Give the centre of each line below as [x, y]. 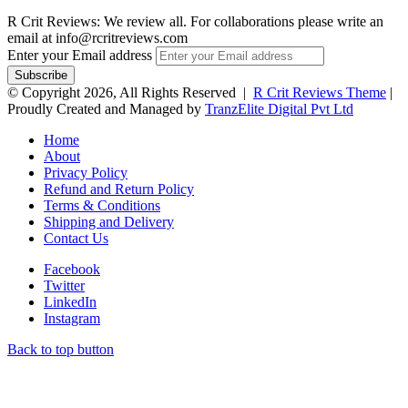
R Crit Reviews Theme [320, 93]
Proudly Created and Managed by [106, 109]
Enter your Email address [80, 56]
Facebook [72, 270]
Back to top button [61, 350]
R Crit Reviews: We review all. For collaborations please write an [195, 22]
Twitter [64, 286]
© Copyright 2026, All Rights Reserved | [130, 93]
